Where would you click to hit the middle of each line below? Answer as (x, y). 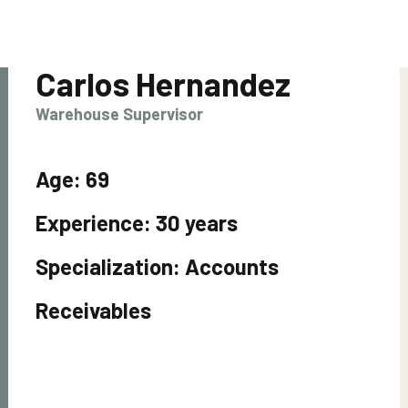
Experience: (93, 223)
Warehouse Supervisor (119, 114)
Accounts (229, 266)
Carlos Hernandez (163, 83)
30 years (194, 223)
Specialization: (108, 266)
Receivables (93, 310)
